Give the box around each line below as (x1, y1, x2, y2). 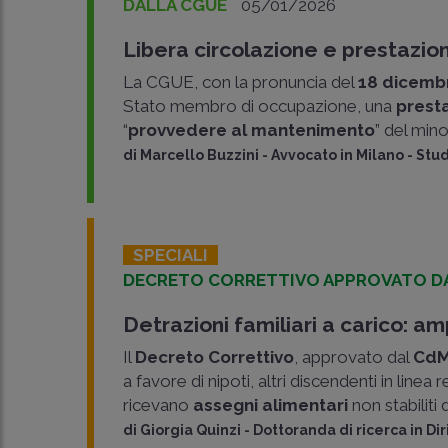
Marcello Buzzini (140, 147, 260, 163)
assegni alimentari (193, 395, 353, 415)
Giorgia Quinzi (140, 422, 242, 438)
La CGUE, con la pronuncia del (123, 72, 359, 92)
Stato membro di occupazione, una (123, 96, 397, 116)
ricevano (123, 395, 194, 415)
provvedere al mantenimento (128, 120, 376, 140)
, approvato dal (294, 347, 414, 367)
